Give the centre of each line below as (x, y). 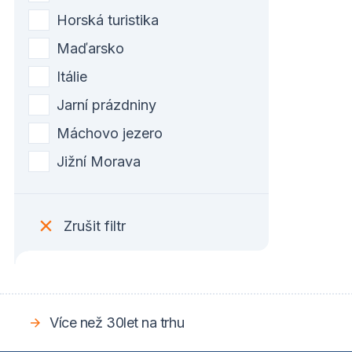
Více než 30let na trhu (117, 323)
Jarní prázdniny (106, 104)
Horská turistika (108, 20)
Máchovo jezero (110, 133)
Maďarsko (90, 48)
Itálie (72, 76)
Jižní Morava (99, 161)
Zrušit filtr (95, 225)
